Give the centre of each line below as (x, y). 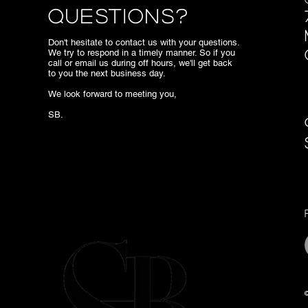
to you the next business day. (107, 73)
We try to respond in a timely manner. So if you (142, 53)
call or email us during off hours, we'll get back (140, 63)
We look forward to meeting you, (112, 94)
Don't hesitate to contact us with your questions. (144, 42)
